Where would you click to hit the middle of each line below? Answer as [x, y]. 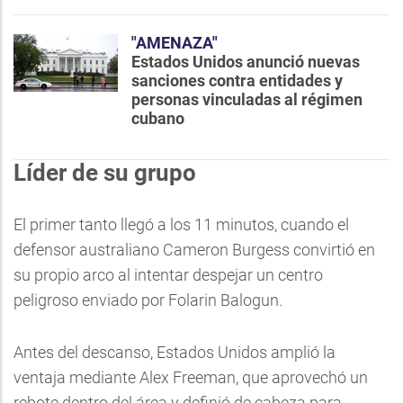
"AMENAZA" [175, 43]
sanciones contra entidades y [237, 81]
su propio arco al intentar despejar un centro [168, 275]
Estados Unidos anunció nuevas [246, 62]
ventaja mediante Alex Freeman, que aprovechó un [191, 377]
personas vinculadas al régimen [247, 99]
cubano [158, 118]
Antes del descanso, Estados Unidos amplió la [175, 352]
